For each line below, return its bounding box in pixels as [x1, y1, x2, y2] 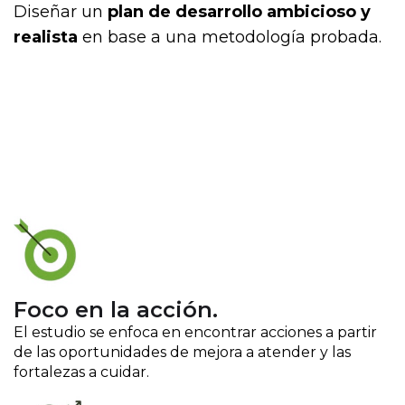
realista [14, 26, 82, 47]
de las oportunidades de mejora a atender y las [14, 343, 351, 361]
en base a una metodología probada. [82, 26, 381, 47]
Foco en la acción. [14, 296, 218, 323]
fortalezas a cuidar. [14, 363, 149, 381]
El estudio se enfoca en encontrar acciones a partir [14, 323, 377, 341]
